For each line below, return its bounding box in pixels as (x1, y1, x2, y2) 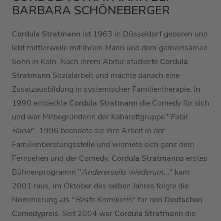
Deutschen (162, 194, 202, 206)
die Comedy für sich (140, 98, 209, 109)
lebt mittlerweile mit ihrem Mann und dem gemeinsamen (12, 42, 208, 54)
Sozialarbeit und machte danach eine (52, 70, 180, 81)
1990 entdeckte (12, 98, 69, 109)
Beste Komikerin (75, 194, 132, 206)
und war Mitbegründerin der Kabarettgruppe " (12, 111, 170, 123)
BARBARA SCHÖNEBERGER (12, 2, 170, 19)
